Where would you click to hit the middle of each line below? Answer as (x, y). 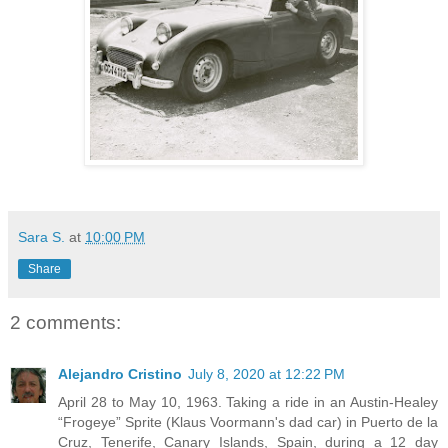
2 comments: (65, 322)
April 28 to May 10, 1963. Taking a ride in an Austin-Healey (248, 402)
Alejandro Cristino (120, 374)
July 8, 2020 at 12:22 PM (266, 374)
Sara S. (41, 236)
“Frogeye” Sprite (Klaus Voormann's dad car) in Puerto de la (248, 422)
